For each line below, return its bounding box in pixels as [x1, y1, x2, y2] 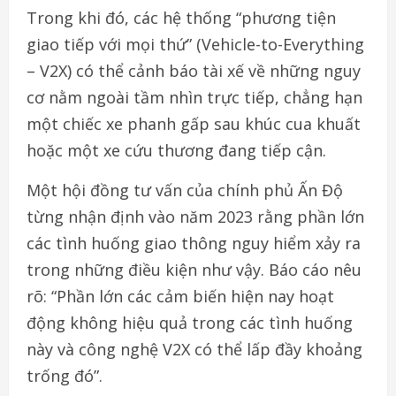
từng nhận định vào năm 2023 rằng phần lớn [27, 206, 364, 228]
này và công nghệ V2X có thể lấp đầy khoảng [27, 339, 362, 361]
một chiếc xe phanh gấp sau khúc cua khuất [27, 113, 361, 135]
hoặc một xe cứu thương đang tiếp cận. [27, 140, 326, 162]
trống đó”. [27, 365, 103, 387]
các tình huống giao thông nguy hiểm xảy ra [27, 232, 361, 255]
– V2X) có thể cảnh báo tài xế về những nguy [27, 60, 361, 82]
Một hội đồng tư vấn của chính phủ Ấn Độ [27, 179, 343, 202]
